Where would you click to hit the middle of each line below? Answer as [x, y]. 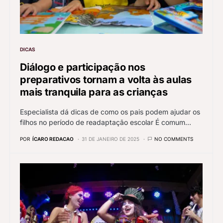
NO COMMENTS [174, 139]
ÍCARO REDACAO [53, 139]
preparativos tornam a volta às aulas [106, 80]
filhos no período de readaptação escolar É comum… [106, 122]
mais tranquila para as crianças [94, 92]
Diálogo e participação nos [83, 67]
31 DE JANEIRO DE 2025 [111, 139]
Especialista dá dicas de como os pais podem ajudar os [110, 112]
